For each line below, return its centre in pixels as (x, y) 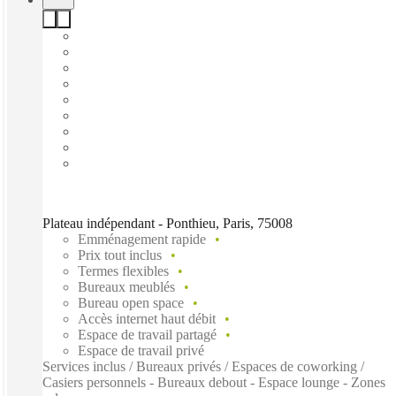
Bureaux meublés (126, 286)
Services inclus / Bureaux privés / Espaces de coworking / (203, 366)
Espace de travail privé (141, 350)
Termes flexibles (123, 270)
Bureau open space (131, 302)
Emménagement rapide (142, 239)
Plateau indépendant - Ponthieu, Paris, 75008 (168, 223)
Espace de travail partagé (147, 334)
